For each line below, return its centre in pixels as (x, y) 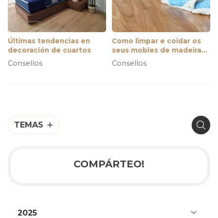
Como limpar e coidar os (156, 41)
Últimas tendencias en (49, 41)
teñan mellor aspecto (152, 69)
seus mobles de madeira (157, 50)
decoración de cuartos (49, 50)
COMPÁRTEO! (109, 164)
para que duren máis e (153, 60)
